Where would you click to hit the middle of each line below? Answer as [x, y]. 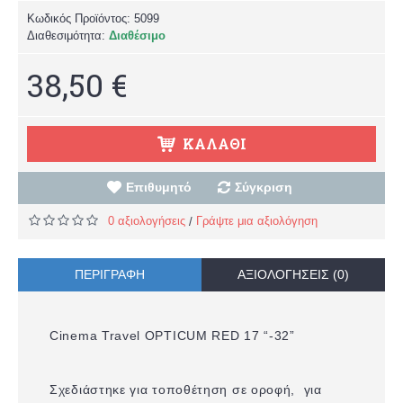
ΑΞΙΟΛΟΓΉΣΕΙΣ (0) [293, 274]
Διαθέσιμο [137, 35]
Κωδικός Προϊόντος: [81, 18]
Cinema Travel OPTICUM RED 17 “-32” [172, 335]
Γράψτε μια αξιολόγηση [257, 220]
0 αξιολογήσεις [147, 220]
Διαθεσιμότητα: [68, 35]
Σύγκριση [263, 187]
